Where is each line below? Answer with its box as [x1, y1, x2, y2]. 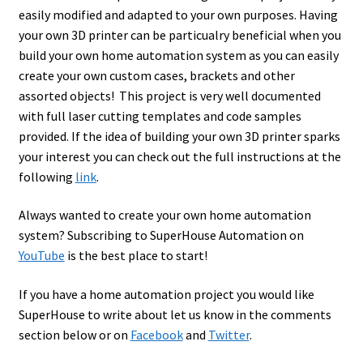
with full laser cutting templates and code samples [18, 107, 301, 124]
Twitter [207, 326, 250, 343]
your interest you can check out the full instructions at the [18, 147, 341, 164]
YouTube [18, 247, 65, 264]
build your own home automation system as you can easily [18, 46, 339, 63]
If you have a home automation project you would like [18, 285, 314, 302]
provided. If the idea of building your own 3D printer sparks [18, 127, 340, 144]
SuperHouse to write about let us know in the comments [18, 305, 331, 322]
